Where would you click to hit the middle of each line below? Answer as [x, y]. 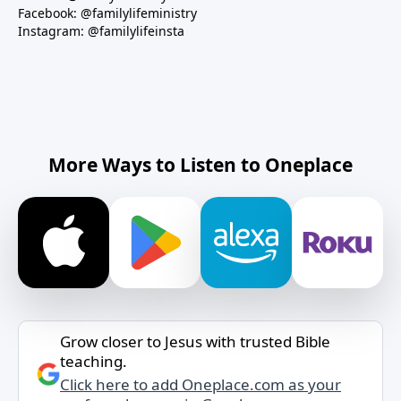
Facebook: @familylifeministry [107, 13]
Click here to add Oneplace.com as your [200, 384]
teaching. [94, 361]
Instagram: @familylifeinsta [101, 31]
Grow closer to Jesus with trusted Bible [195, 341]
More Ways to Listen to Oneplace [200, 165]
